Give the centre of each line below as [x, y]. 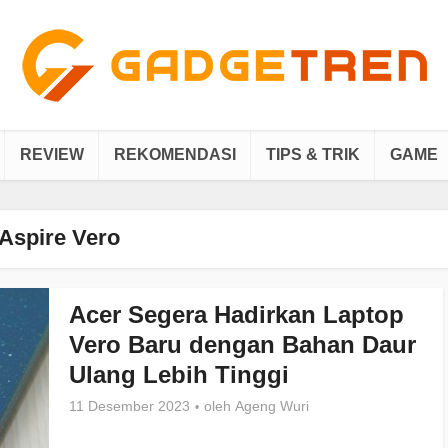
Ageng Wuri [272, 406]
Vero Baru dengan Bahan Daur [242, 344]
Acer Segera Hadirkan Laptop [236, 314]
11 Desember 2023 [129, 406]
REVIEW [52, 154]
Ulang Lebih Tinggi [179, 374]
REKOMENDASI [175, 154]
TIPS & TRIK [313, 154]
